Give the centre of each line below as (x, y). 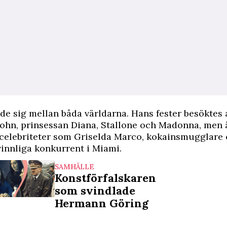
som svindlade (95, 191)
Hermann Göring (102, 203)
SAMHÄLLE (74, 167)
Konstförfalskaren (105, 178)
